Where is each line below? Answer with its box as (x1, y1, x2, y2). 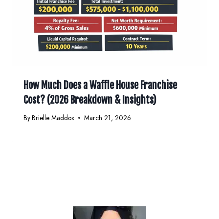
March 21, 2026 (84, 112, 131, 123)
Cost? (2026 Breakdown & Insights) (23, 94, 156, 107)
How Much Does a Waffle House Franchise (23, 79, 177, 92)
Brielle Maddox (32, 112, 75, 123)
